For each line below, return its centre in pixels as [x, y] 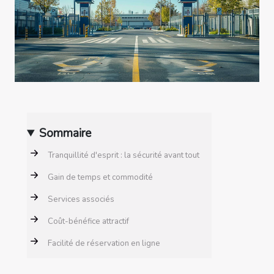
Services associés [81, 200]
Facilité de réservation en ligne [104, 244]
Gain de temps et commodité [100, 178]
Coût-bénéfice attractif [88, 222]
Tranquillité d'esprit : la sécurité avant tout [124, 156]
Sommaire [65, 134]
